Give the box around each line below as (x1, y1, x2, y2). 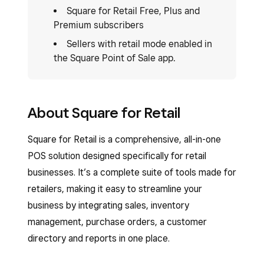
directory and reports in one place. (28, 233, 170, 244)
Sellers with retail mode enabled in (67, 38, 212, 49)
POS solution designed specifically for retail (28, 150, 206, 161)
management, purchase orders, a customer (28, 216, 207, 227)
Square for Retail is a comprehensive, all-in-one (28, 134, 221, 145)
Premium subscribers (54, 19, 144, 31)
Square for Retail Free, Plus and (67, 5, 200, 16)
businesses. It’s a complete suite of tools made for (28, 167, 236, 178)
